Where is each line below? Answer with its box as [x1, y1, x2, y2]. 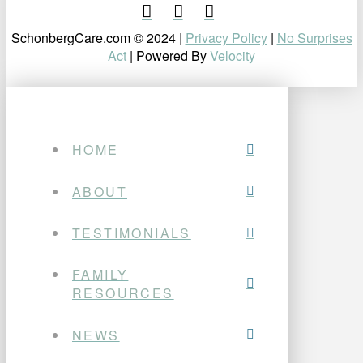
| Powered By [126, 46, 210, 66]
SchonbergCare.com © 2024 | [11, 28, 186, 48]
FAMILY [72, 265, 129, 284]
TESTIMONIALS [72, 224, 191, 243]
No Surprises [276, 28, 352, 48]
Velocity [210, 46, 255, 66]
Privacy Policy [185, 28, 267, 48]
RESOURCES [72, 284, 174, 303]
